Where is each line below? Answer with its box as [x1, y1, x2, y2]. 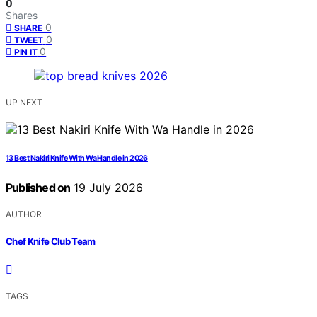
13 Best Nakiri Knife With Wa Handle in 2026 [6, 154, 148, 163]
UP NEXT [6, 97, 42, 108]
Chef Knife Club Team [6, 235, 96, 247]
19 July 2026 [70, 180, 144, 195]
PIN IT [14, 47, 38, 58]
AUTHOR [6, 209, 42, 220]
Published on [6, 180, 71, 195]
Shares [6, 9, 38, 22]
